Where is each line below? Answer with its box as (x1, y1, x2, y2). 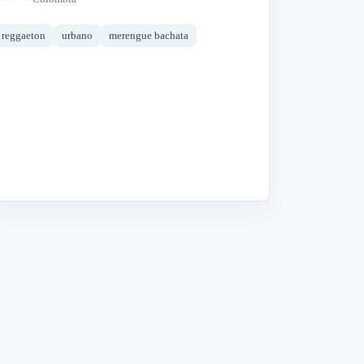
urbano (62, 29, 93, 41)
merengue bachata (109, 29, 189, 41)
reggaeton (2, 29, 46, 41)
